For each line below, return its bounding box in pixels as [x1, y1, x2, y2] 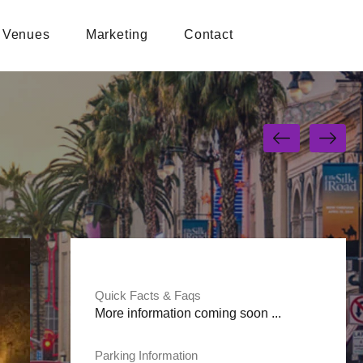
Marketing [85, 27, 148, 41]
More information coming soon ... [94, 306, 281, 320]
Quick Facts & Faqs [94, 288, 201, 302]
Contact [183, 27, 233, 41]
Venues [2, 27, 50, 41]
